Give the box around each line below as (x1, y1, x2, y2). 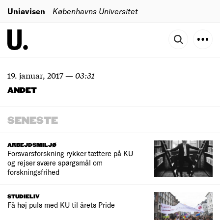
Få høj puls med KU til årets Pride (7, 200, 115, 210)
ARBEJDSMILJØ (7, 142, 56, 148)
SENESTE (7, 115, 58, 126)
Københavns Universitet (53, 6, 138, 16)
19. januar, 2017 (7, 69, 63, 81)
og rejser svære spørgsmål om (7, 158, 103, 167)
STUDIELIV (7, 193, 40, 200)
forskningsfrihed (7, 167, 59, 176)
